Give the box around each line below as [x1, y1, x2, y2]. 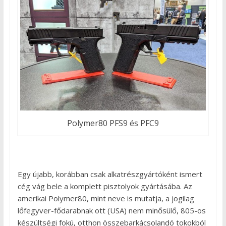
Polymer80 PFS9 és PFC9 [67, 117, 159, 129]
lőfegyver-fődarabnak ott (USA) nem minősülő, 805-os [17, 205, 206, 216]
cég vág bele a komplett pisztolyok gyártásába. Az [17, 181, 192, 192]
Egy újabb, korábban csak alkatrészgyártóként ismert [17, 169, 202, 180]
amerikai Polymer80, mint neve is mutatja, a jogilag [17, 193, 194, 204]
